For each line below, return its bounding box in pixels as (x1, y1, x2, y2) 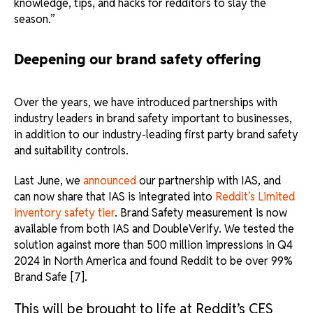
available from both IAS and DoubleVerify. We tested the (14, 221, 294, 236)
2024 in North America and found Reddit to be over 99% (14, 253, 293, 268)
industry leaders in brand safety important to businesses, (14, 110, 292, 126)
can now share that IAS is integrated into (14, 189, 215, 204)
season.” (14, 11, 55, 27)
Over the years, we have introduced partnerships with (14, 94, 277, 110)
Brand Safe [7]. (14, 269, 87, 284)
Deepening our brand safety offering (14, 48, 261, 69)
